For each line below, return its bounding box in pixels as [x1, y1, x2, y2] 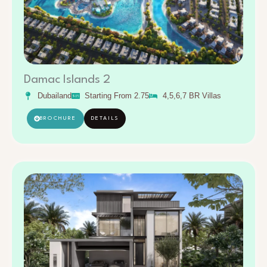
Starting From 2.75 [85, 91, 149, 100]
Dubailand [37, 91, 72, 100]
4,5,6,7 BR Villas [162, 91, 221, 100]
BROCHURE [40, 115, 77, 121]
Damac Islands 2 [24, 73, 110, 86]
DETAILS [91, 115, 119, 121]
